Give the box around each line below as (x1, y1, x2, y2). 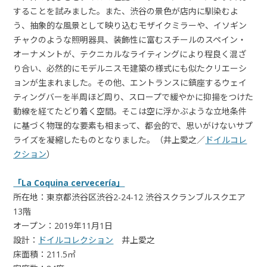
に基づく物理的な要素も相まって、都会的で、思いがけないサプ (13, 119, 253, 131)
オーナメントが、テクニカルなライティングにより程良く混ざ (13, 48, 247, 60)
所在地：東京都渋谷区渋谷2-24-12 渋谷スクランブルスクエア (13, 191, 246, 203)
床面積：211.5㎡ (13, 248, 76, 260)
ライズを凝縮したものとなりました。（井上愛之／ (13, 133, 206, 145)
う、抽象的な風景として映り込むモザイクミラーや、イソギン (13, 19, 247, 31)
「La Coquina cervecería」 (13, 176, 125, 188)
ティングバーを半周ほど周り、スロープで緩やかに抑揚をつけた (13, 91, 254, 103)
